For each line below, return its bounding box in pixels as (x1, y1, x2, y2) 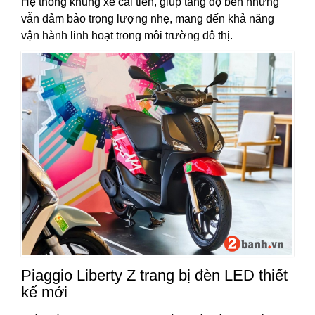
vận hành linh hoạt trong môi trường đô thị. (21, 30, 233, 42)
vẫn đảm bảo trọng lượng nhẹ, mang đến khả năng (21, 13, 274, 25)
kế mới (21, 283, 67, 302)
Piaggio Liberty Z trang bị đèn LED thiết (21, 266, 288, 285)
